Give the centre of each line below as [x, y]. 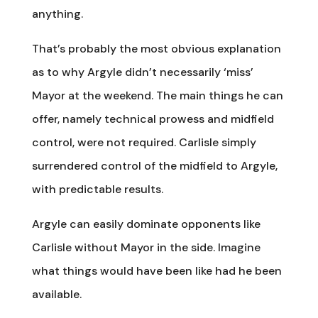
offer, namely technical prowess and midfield [153, 119]
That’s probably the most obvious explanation [156, 48]
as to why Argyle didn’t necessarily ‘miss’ [142, 72]
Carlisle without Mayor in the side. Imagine [146, 247]
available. [56, 294]
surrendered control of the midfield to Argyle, [154, 165]
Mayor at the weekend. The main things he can [157, 95]
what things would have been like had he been [157, 270]
